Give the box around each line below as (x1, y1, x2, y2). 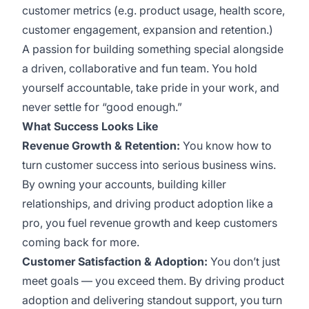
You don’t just (208, 255, 280, 268)
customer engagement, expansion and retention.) (22, 23, 273, 37)
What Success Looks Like (22, 119, 158, 133)
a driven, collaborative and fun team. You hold (22, 61, 257, 75)
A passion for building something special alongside (22, 42, 283, 56)
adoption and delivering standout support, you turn (22, 293, 282, 307)
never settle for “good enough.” (22, 100, 182, 114)
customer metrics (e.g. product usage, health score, (22, 3, 285, 17)
